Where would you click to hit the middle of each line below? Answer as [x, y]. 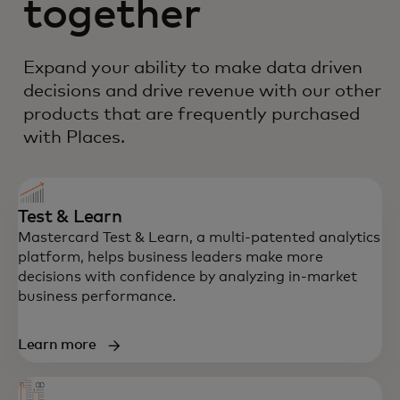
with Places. [76, 137]
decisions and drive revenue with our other [202, 91]
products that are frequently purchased [192, 114]
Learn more [57, 345]
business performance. [97, 296]
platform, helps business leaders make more [171, 257]
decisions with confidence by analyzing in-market [187, 277]
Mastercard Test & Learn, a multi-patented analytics [199, 237]
